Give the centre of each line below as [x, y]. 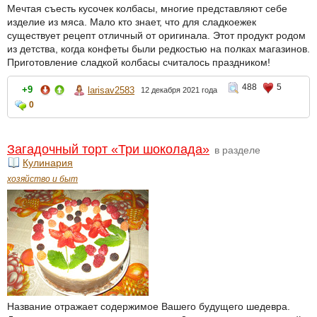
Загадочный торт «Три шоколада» [108, 150]
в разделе [236, 150]
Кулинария [48, 163]
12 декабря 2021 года [179, 90]
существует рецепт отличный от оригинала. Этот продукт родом [156, 36]
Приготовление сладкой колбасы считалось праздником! [139, 63]
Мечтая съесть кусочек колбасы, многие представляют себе [147, 9]
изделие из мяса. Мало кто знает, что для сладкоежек [132, 22]
